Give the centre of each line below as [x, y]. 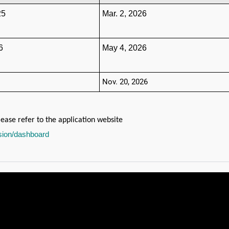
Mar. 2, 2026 [124, 14]
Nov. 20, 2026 [125, 82]
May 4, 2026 [124, 48]
